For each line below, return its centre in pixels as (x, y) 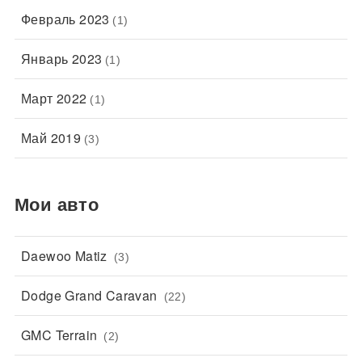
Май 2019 (51, 138)
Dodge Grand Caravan (90, 295)
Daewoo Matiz (66, 255)
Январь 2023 (61, 59)
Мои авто (57, 204)
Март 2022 (54, 99)
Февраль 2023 (65, 19)
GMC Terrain (61, 335)
